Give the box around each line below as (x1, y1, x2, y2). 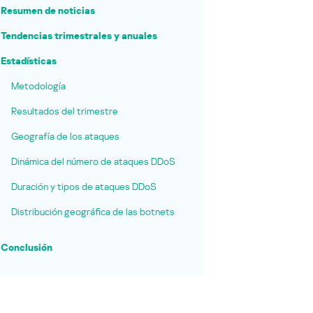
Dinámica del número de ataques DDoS (11, 155, 175, 168)
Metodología (11, 80, 66, 92)
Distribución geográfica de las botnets (11, 205, 175, 218)
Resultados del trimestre (11, 105, 118, 117)
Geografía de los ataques (11, 130, 119, 143)
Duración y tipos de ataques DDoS (11, 180, 156, 193)
